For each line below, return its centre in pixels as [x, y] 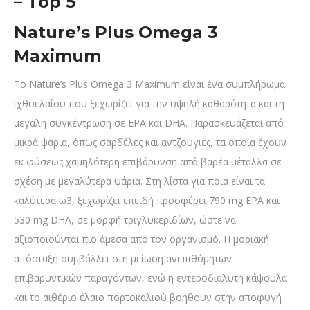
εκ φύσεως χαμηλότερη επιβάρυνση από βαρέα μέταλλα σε [148, 162]
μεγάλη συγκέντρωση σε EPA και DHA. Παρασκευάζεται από [149, 123]
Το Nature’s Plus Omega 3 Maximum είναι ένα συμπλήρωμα [149, 84]
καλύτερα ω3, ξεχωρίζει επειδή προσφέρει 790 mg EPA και [147, 201]
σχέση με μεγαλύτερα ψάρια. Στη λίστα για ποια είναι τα [139, 181]
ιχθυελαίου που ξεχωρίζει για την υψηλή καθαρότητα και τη [149, 104]
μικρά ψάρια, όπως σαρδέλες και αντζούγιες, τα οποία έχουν [150, 143]
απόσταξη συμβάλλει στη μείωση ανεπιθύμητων [123, 259]
